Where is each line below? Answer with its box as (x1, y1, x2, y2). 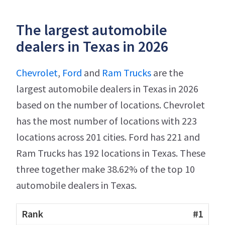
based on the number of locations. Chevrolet (16, 98, 205, 111)
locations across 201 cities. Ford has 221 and (16, 130, 200, 143)
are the (151, 66, 183, 79)
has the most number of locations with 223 (16, 114, 197, 127)
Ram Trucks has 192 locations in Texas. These (16, 146, 205, 159)
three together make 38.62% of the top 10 (16, 162, 195, 175)
